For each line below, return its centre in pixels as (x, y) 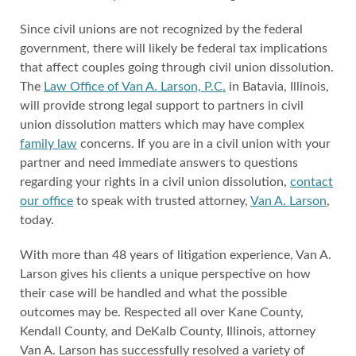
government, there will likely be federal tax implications (174, 48)
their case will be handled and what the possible (153, 293)
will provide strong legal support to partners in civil (162, 106)
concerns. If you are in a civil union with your (204, 144)
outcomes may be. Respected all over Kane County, (162, 312)
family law (48, 144)
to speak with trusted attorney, (162, 201)
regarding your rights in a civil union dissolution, (155, 182)
